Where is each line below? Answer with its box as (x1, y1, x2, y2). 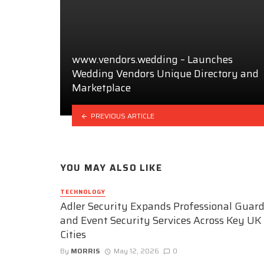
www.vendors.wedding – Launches (72, 51, 233, 68)
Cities (60, 226, 86, 243)
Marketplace (72, 80, 131, 97)
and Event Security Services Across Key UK (60, 212, 262, 229)
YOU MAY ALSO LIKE (60, 161, 162, 176)
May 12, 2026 (113, 245, 159, 257)
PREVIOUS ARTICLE (90, 110, 154, 121)
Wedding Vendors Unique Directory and (72, 65, 259, 82)
